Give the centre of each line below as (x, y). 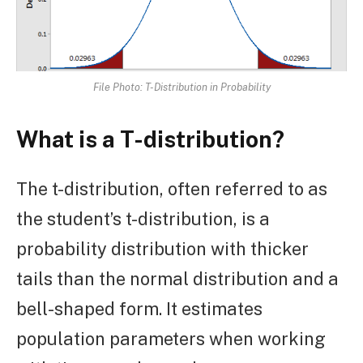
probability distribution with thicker (162, 248)
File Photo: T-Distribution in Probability (181, 88)
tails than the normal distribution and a (177, 278)
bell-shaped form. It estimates (139, 308)
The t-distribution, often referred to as (172, 188)
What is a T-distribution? (150, 139)
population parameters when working (171, 338)
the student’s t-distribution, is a (143, 218)
